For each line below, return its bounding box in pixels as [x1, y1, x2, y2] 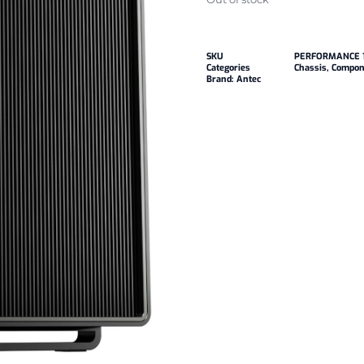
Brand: [206, 73, 236, 86]
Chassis [294, 62, 327, 75]
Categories [206, 62, 250, 75]
